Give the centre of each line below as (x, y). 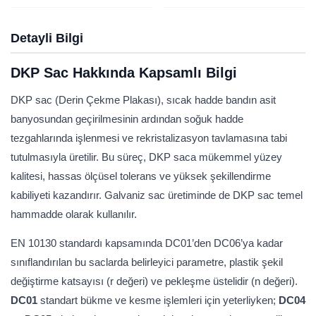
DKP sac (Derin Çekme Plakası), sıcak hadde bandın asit (143, 99)
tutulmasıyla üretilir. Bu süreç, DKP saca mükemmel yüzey (146, 157)
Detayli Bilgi (47, 38)
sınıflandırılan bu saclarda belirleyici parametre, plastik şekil (147, 262)
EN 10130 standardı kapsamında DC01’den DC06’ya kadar (147, 243)
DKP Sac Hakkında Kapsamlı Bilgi (124, 72)
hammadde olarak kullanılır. (74, 214)
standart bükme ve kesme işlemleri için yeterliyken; (158, 300)
